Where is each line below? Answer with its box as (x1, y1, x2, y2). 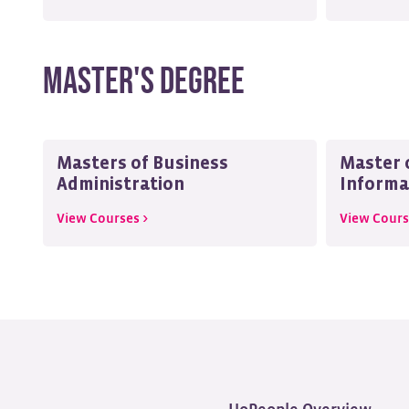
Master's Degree (43, 60, 245, 104)
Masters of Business (57, 155, 228, 173)
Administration (57, 176, 184, 194)
